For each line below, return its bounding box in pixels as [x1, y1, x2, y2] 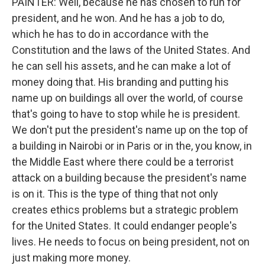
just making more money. [12, 251, 131, 264]
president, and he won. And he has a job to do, [12, 12, 224, 24]
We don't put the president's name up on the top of [12, 124, 248, 136]
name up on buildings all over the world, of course [12, 92, 243, 104]
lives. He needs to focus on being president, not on [12, 235, 250, 248]
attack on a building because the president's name [12, 172, 247, 184]
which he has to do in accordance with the [12, 28, 209, 40]
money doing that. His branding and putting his [12, 76, 229, 88]
